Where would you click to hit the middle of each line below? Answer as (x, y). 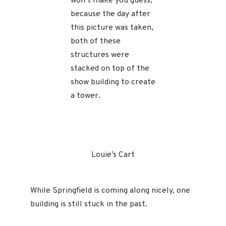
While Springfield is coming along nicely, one (110, 191)
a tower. (86, 96)
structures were (100, 55)
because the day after (110, 14)
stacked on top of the (110, 69)
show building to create (113, 82)
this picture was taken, (112, 28)
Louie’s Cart (113, 155)
